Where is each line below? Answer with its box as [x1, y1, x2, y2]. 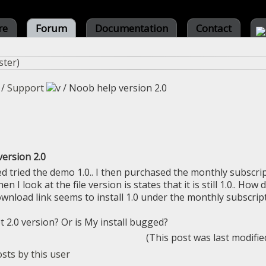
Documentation [95, 21, 168, 35]
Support [7, 81, 44, 94]
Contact [196, 21, 232, 35]
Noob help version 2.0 [69, 81, 167, 94]
